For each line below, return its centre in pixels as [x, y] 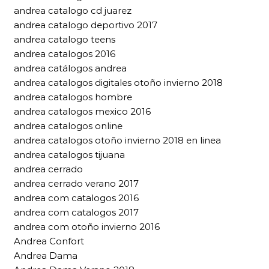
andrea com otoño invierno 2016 [87, 227]
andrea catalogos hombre [73, 97]
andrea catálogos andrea [70, 68]
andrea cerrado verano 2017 [76, 183]
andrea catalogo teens [65, 39]
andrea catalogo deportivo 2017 [86, 25]
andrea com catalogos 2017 [76, 212]
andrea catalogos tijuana [69, 155]
